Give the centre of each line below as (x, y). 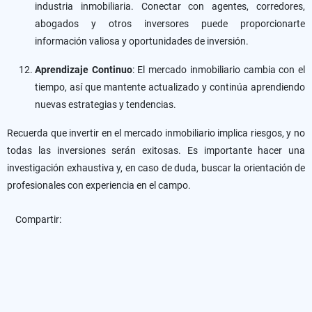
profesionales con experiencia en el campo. (99, 185)
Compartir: (40, 219)
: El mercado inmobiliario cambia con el (219, 70)
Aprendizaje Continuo (84, 70)
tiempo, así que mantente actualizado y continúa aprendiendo (170, 87)
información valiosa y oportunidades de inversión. (142, 41)
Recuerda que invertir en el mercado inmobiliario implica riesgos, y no (156, 133)
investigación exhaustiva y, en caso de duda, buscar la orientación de (156, 168)
